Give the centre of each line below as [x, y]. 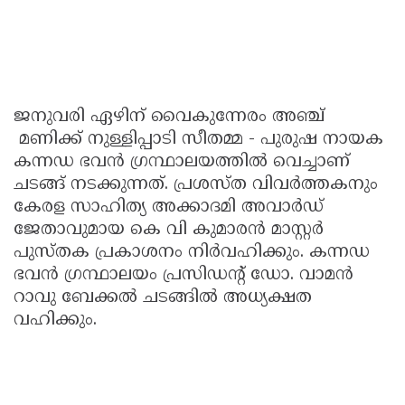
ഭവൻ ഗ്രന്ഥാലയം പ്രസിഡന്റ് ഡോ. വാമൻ [184, 276]
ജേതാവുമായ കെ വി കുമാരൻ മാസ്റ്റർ [169, 231]
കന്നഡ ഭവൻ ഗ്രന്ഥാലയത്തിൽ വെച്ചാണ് [182, 163]
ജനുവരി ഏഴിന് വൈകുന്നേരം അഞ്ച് [169, 118]
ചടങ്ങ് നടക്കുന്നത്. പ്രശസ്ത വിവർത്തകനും [196, 185]
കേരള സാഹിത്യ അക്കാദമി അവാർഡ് [169, 208]
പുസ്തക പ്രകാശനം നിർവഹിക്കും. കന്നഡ [192, 253]
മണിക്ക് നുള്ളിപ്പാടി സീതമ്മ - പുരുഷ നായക [198, 140]
